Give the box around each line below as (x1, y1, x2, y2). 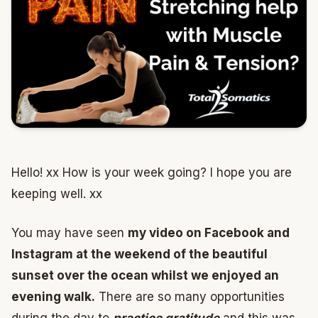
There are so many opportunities (95, 290, 285, 305)
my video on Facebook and (128, 226, 290, 241)
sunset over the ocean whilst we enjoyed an (11, 268, 279, 283)
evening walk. (11, 290, 95, 305)
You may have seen (11, 226, 128, 241)
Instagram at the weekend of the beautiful (11, 247, 268, 262)
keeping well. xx (11, 186, 102, 201)
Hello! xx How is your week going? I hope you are (11, 165, 292, 180)
